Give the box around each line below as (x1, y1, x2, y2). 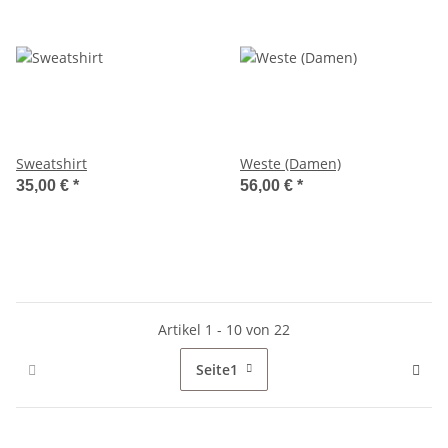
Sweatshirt (16, 153, 87, 173)
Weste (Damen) (240, 153, 341, 173)
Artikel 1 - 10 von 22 (158, 319, 290, 339)
